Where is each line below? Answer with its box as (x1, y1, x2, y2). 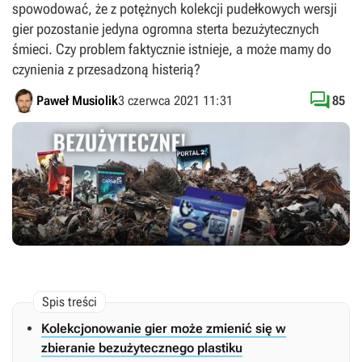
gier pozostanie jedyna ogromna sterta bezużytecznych (12, 20, 319, 37)
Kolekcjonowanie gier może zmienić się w (41, 321, 286, 337)
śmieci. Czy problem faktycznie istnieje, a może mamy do (12, 40, 331, 57)
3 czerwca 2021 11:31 (118, 93, 233, 108)
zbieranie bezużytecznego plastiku (41, 340, 242, 356)
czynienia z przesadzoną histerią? (12, 61, 200, 78)
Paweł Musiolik (36, 93, 118, 108)
